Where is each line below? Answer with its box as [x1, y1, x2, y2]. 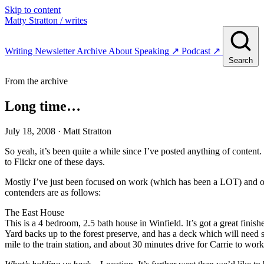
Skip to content [5, 5, 61, 15]
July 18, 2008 [5, 126, 55, 136]
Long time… [5, 98, 81, 114]
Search [229, 56, 253, 65]
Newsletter [35, 46, 77, 56]
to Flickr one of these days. [5, 156, 105, 167]
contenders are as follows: [5, 187, 101, 197]
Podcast [181, 46, 210, 56]
